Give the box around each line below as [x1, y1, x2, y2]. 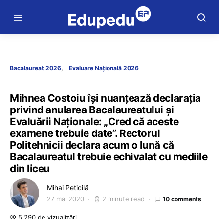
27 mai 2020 [47, 195, 84, 203]
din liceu [10, 162, 50, 175]
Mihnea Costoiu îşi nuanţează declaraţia [10, 92, 201, 104]
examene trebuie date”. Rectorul [10, 127, 160, 139]
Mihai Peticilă [47, 183, 88, 192]
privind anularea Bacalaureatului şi [10, 104, 174, 116]
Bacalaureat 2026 [10, 65, 61, 72]
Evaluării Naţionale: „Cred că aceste [10, 115, 179, 128]
